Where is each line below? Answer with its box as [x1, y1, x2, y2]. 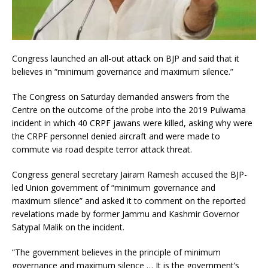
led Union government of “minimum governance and [12, 181, 215, 193]
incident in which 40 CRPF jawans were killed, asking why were [12, 117, 252, 129]
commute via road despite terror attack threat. [12, 143, 192, 155]
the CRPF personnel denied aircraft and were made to [12, 130, 220, 142]
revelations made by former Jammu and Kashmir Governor [12, 208, 239, 220]
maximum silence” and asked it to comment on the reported [12, 194, 246, 206]
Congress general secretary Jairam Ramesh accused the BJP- [12, 168, 247, 180]
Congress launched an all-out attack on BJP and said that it [12, 52, 239, 64]
